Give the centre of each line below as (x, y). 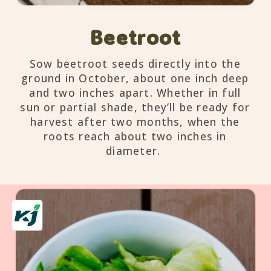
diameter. (135, 150)
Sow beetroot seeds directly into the (135, 63)
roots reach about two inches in (135, 136)
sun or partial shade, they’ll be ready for (135, 107)
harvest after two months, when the (135, 121)
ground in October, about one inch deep (135, 78)
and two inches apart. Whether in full (135, 92)
